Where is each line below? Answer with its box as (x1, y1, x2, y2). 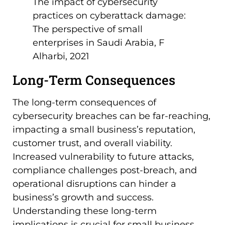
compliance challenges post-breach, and (13, 165, 197, 176)
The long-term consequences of (13, 97, 156, 108)
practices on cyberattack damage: (33, 10, 186, 22)
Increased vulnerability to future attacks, (13, 151, 194, 163)
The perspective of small (33, 24, 143, 35)
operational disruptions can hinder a (13, 178, 176, 190)
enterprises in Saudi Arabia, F (33, 37, 164, 49)
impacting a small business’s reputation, (13, 124, 195, 136)
